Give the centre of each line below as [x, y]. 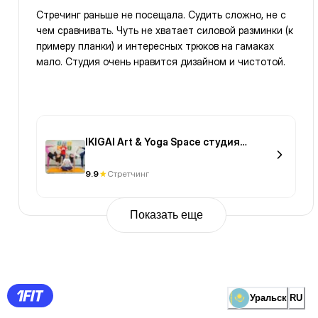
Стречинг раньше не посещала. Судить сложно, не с [161, 15]
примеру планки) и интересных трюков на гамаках [155, 46]
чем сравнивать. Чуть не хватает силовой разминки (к [165, 31]
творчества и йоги [133, 157]
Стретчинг [128, 174]
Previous [40, 242]
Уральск [268, 298]
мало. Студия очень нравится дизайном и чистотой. [161, 62]
